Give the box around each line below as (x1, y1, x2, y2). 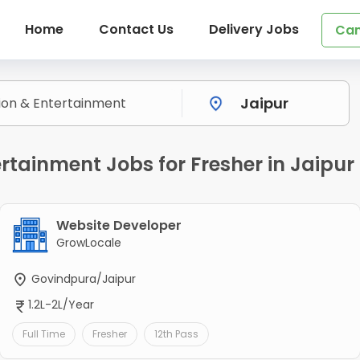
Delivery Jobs (208, 20, 299, 39)
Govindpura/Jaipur (27, 271, 136, 288)
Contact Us (98, 20, 174, 39)
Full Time (22, 326, 65, 341)
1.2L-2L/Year (27, 297, 94, 313)
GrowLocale (55, 235, 121, 252)
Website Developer (55, 216, 182, 235)
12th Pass (153, 326, 198, 341)
